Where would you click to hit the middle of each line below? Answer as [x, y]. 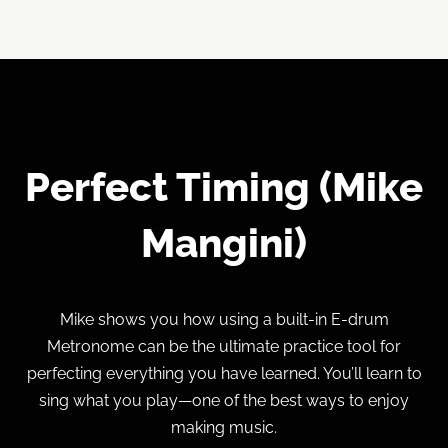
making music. [224, 427]
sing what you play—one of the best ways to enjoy [224, 400]
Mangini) [224, 242]
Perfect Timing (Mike [224, 186]
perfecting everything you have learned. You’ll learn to [224, 373]
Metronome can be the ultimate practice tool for [224, 346]
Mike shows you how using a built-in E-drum [224, 319]
